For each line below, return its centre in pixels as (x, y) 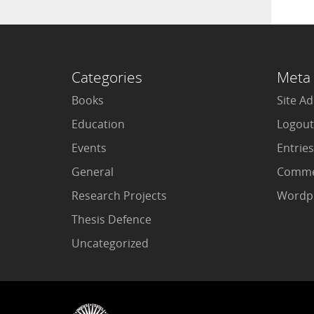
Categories (107, 77)
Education (98, 124)
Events (89, 148)
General (93, 172)
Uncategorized (110, 244)
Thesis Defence (111, 220)
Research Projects (119, 196)
